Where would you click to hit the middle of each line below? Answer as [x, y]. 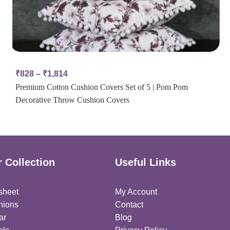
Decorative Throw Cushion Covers [72, 100]
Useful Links [146, 162]
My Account [136, 192]
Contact [129, 205]
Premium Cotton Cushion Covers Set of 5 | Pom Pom [101, 87]
